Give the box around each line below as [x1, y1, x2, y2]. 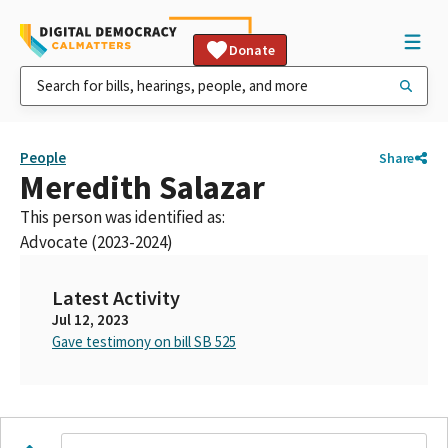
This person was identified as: [20, 206, 225, 228]
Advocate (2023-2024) [20, 231, 173, 253]
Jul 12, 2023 [52, 310, 129, 329]
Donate [229, 41, 275, 59]
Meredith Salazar [20, 167, 265, 208]
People [20, 148, 66, 167]
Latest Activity [52, 285, 180, 311]
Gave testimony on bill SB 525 [52, 332, 236, 351]
